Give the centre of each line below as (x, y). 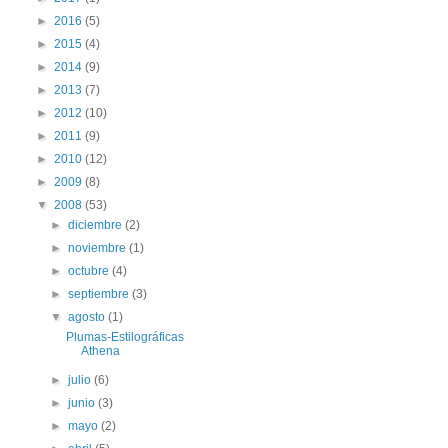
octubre (90, 271)
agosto (88, 317)
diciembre (97, 225)
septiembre (100, 294)
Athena (100, 351)
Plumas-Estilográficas (124, 337)
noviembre (99, 248)
